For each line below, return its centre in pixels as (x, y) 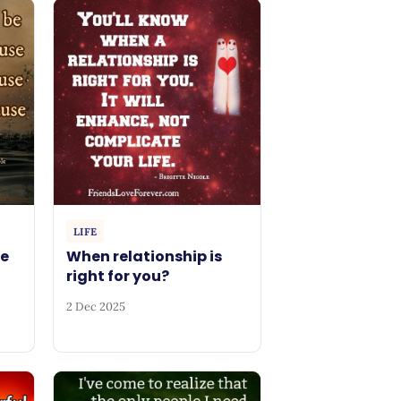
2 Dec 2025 (96, 306)
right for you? (118, 277)
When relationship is (145, 257)
